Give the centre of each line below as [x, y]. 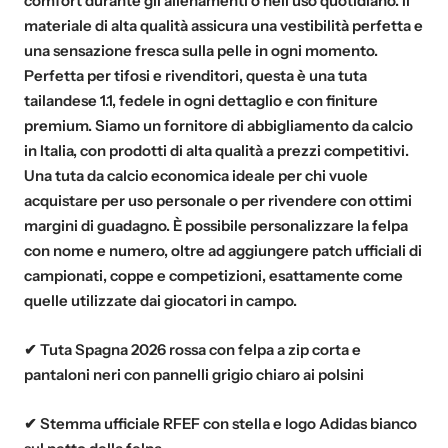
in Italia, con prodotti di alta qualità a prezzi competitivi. [216, 150]
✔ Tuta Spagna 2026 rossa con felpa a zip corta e [192, 349]
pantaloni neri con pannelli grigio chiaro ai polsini [194, 374]
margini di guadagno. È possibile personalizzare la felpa [216, 225]
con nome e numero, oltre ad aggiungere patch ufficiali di [223, 250]
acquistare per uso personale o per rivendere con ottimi [218, 200]
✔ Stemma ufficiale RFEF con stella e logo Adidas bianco [220, 423]
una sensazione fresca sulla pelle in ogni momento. [201, 50]
